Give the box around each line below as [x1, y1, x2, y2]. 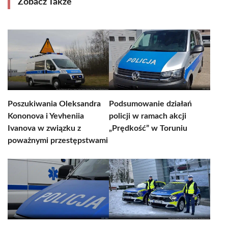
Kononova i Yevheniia [8, 112, 84, 120]
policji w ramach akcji [109, 112, 186, 120]
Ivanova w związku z [8, 124, 81, 132]
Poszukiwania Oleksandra [8, 100, 101, 108]
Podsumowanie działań [109, 100, 192, 108]
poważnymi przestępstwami [8, 136, 108, 145]
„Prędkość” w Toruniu [109, 124, 187, 132]
